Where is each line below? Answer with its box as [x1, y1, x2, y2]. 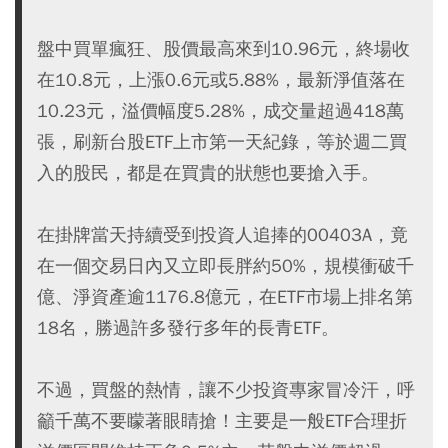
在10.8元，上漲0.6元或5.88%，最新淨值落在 [37, 68, 405, 91]
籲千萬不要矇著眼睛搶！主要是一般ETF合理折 [37, 409, 407, 432]
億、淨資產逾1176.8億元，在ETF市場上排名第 [37, 285, 413, 308]
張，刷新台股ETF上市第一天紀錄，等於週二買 [37, 130, 407, 153]
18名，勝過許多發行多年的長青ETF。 [37, 316, 339, 339]
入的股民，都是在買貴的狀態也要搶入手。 [37, 161, 379, 184]
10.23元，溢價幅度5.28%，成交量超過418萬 [37, 99, 404, 122]
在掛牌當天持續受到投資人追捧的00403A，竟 [37, 223, 408, 246]
